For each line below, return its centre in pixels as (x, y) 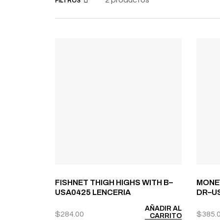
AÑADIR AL (163, 209)
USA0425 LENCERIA (93, 192)
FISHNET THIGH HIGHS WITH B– (114, 183)
